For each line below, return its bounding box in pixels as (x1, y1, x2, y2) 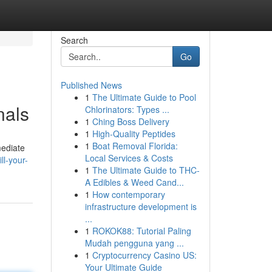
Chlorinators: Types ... (84, 103, 169, 115)
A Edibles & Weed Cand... (84, 176, 184, 188)
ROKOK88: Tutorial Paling (92, 225, 191, 237)
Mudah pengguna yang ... (84, 237, 184, 249)
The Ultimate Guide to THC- (92, 164, 200, 176)
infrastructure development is (84, 200, 197, 212)
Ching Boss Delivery (92, 115, 169, 127)
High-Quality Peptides (92, 127, 175, 140)
